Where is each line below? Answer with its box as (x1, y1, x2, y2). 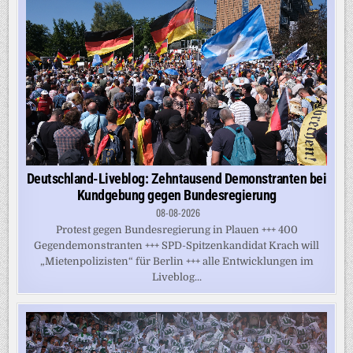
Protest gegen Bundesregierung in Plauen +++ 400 (55, 223, 298, 236)
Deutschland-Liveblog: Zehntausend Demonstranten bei (26, 169, 327, 187)
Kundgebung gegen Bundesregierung (76, 186, 277, 203)
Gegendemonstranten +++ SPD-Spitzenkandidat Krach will (34, 239, 319, 251)
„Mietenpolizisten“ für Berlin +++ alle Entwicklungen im (39, 255, 314, 267)
